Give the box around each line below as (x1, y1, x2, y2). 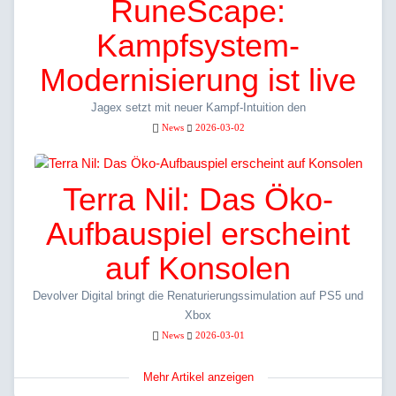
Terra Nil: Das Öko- (63, 181, 333, 218)
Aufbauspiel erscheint (46, 216, 350, 253)
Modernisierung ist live (40, 62, 356, 99)
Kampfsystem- (96, 27, 300, 65)
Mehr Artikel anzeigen (142, 370, 254, 385)
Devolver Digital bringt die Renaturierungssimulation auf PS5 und (33, 289, 363, 303)
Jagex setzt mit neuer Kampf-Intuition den (90, 101, 306, 115)
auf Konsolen (105, 250, 291, 287)
